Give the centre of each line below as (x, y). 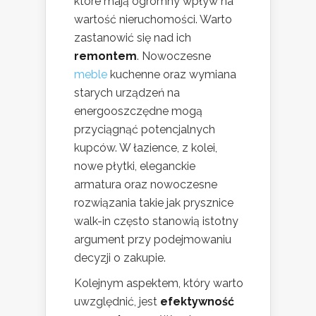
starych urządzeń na (127, 93)
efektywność (197, 302)
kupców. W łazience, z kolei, (146, 148)
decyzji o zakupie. (120, 258)
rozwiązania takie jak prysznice (154, 203)
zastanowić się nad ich (133, 38)
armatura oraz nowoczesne (146, 185)
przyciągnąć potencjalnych (145, 130)
